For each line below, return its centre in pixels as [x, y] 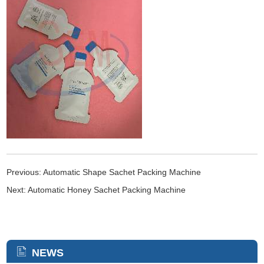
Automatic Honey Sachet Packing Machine [107, 189]
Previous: [25, 172]
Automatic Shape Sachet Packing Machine [122, 172]
